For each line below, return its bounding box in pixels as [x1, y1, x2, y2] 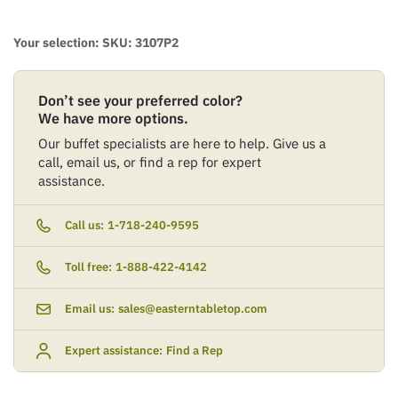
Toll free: [65, 259, 112, 275]
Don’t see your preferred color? [38, 91, 243, 109]
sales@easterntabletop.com [118, 301, 267, 317]
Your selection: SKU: [13, 34, 135, 51]
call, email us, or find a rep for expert [38, 153, 261, 171]
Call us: [65, 217, 104, 233]
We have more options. [38, 108, 188, 127]
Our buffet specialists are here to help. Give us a [38, 134, 326, 152]
